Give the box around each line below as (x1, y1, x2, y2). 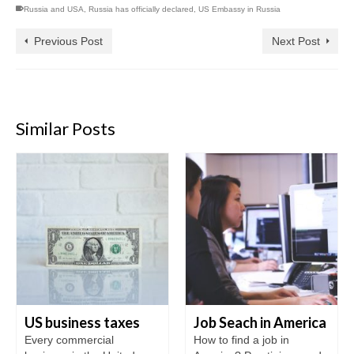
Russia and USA (24, 4, 84, 13)
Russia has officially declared (88, 4, 194, 13)
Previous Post (34, 34, 103, 47)
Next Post (272, 34, 320, 47)
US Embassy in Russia (198, 4, 281, 13)
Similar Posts (16, 117, 115, 139)
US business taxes (24, 313, 140, 331)
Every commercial (24, 333, 114, 346)
